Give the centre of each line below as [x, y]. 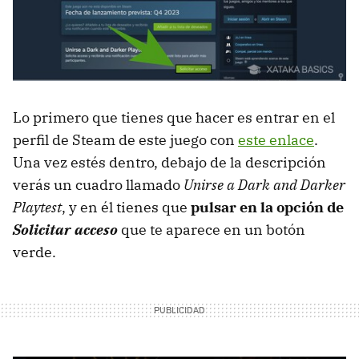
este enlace [276, 139]
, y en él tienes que [126, 207]
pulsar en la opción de [267, 207]
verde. [34, 252]
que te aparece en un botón [212, 229]
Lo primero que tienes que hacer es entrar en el [174, 117]
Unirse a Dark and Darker [264, 184]
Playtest [37, 207]
